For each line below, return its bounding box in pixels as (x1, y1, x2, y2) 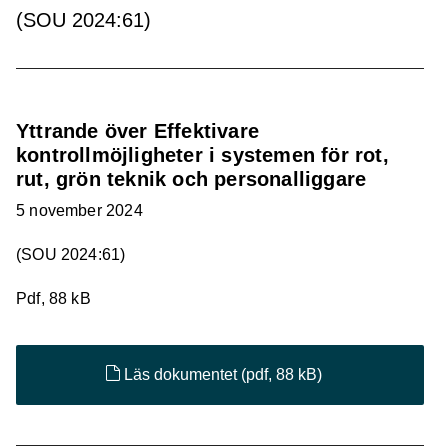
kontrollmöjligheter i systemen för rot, (16, 144, 389, 166)
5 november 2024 (16, 202, 143, 219)
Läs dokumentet (120, 366, 242, 383)
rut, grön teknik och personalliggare (16, 168, 367, 190)
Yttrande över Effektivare (16, 120, 259, 142)
